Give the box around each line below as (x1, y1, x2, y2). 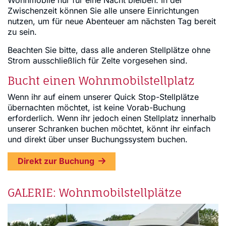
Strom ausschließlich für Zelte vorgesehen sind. (8, 55, 188, 66)
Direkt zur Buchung (18, 155, 94, 166)
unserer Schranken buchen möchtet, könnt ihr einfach (8, 123, 210, 134)
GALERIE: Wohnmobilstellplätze (8, 185, 182, 199)
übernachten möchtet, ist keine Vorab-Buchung (8, 102, 186, 112)
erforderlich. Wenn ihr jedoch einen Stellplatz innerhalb (8, 112, 216, 123)
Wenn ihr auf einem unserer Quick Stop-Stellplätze (8, 91, 199, 102)
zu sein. (8, 26, 37, 37)
